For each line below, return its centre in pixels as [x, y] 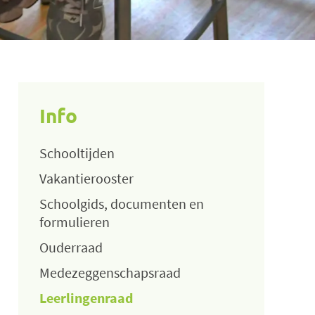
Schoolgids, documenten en [122, 203]
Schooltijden [77, 153]
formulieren [75, 221]
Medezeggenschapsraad [110, 272]
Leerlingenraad [86, 297]
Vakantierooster [86, 178]
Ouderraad [71, 247]
